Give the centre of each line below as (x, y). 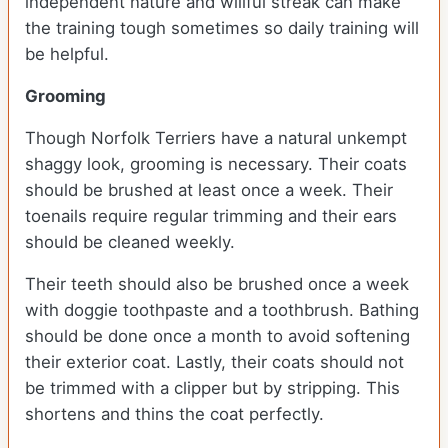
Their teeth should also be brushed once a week (217, 284)
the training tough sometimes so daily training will (222, 28)
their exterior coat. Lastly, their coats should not (214, 362)
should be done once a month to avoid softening (217, 336)
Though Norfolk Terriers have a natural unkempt (216, 138)
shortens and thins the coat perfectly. (177, 414)
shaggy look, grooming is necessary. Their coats (216, 164)
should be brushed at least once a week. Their (209, 190)
